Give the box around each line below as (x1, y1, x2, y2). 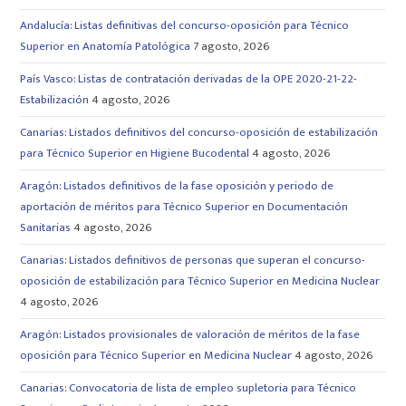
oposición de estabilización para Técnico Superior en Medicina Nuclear (20, 270, 381, 291)
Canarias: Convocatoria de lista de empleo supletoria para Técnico (20, 377, 357, 398)
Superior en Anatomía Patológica (20, 35, 191, 56)
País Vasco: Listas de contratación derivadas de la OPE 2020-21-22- (20, 68, 358, 89)
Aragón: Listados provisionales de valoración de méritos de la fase (20, 324, 361, 344)
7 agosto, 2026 (193, 35, 271, 56)
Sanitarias (20, 217, 72, 237)
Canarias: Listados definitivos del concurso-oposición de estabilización (20, 121, 379, 142)
